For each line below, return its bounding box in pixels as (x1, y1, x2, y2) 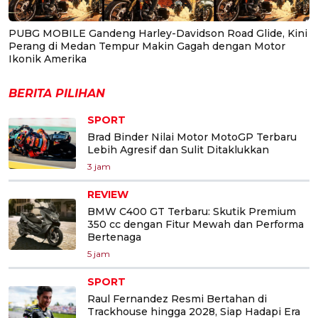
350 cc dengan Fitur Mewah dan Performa (87, 218, 304, 231)
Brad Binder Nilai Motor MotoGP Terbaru (87, 131, 297, 144)
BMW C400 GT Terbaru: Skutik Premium (87, 205, 296, 219)
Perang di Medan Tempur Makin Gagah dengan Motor (9, 40, 285, 53)
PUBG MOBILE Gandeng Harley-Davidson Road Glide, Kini (9, 27, 307, 40)
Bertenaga (87, 231, 141, 244)
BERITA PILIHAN (9, 87, 105, 101)
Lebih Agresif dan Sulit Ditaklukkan (87, 143, 269, 157)
